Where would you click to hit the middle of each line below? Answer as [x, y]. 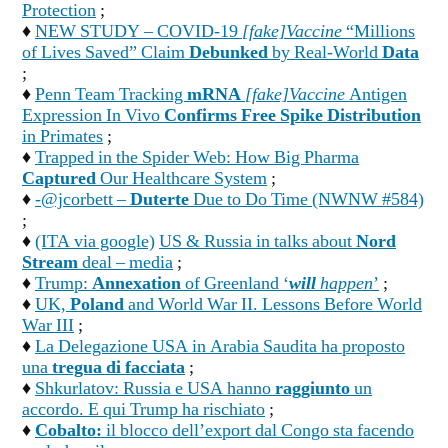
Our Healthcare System [181, 179]
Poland [97, 305]
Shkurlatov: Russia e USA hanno [155, 389]
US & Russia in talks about [257, 242]
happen [344, 284]
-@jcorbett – [82, 200]
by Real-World [325, 53]
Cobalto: [68, 431]
